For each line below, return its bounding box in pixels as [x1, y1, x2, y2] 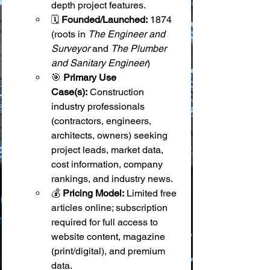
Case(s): [51, 86, 87, 98]
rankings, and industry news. [51, 173, 173, 184]
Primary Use [63, 72, 119, 83]
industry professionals [51, 101, 147, 112]
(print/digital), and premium [51, 245, 168, 257]
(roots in [51, 28, 88, 40]
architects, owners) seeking [51, 130, 170, 141]
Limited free [124, 187, 179, 199]
